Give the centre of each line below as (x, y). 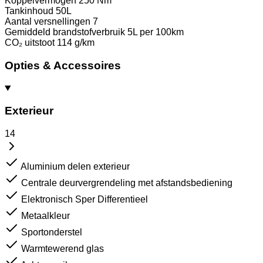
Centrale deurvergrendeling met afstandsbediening (127, 183)
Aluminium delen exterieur (75, 166)
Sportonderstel (52, 232)
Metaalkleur (45, 216)
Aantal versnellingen (48, 22)
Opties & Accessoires (63, 65)
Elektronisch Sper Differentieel (85, 199)
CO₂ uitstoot (30, 43)
